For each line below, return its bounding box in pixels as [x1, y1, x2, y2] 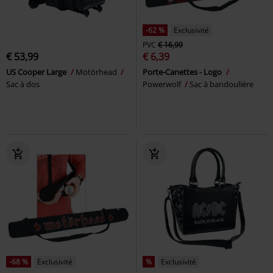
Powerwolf [143, 78, 183, 90]
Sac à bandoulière [190, 78, 253, 90]
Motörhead [76, 66, 119, 77]
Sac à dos [6, 78, 40, 90]
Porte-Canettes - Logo [143, 66, 224, 77]
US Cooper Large [6, 66, 68, 77]
